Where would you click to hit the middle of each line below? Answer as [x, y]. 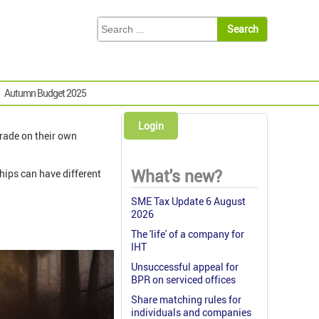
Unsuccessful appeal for [185, 267]
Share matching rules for [186, 300]
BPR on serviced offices [183, 280]
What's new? [177, 177]
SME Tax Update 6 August [188, 202]
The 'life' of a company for [188, 234]
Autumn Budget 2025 [45, 93]
